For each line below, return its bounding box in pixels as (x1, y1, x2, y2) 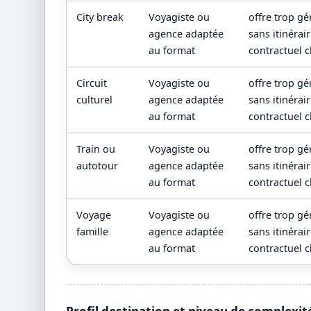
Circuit (76, 76, 107, 90)
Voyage (76, 208, 111, 222)
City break (76, 10, 124, 24)
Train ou (76, 142, 115, 156)
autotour (76, 159, 118, 173)
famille (76, 225, 108, 239)
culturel (76, 93, 112, 107)
